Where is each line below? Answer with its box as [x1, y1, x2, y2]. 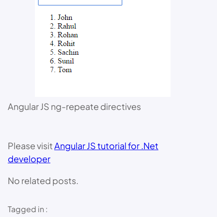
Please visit [8, 140, 54, 151]
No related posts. [8, 175, 78, 186]
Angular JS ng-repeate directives [8, 101, 141, 112]
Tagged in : [8, 204, 48, 214]
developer [8, 153, 50, 164]
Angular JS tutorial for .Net [54, 140, 158, 151]
